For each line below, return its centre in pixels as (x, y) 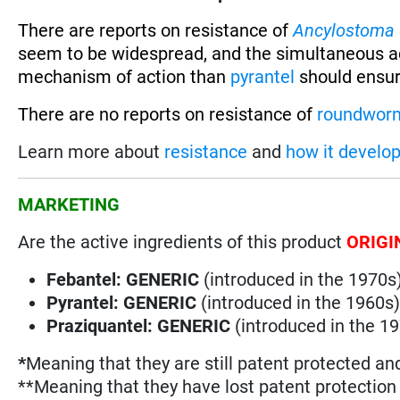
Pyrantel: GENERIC (122, 302)
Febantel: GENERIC (123, 279)
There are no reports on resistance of (168, 114)
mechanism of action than (125, 76)
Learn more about (92, 151)
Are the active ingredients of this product (183, 242)
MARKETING (69, 204)
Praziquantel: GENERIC (139, 325)
